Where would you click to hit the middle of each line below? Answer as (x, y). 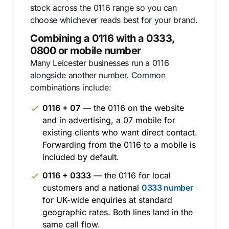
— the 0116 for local (131, 175)
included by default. (81, 157)
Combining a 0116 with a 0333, (102, 38)
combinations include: (71, 87)
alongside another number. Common (98, 75)
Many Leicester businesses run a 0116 (100, 63)
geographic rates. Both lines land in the (118, 212)
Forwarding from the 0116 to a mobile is (119, 145)
